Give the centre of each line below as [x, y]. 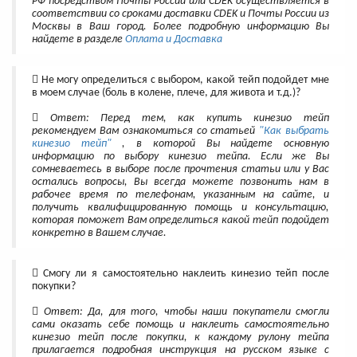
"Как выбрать [294, 131]
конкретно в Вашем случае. [99, 233]
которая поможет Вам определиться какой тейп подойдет [180, 221]
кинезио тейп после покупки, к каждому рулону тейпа [180, 338]
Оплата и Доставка [174, 40]
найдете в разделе [78, 40]
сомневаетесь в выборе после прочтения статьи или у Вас [180, 170]
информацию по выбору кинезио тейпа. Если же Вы [180, 157]
